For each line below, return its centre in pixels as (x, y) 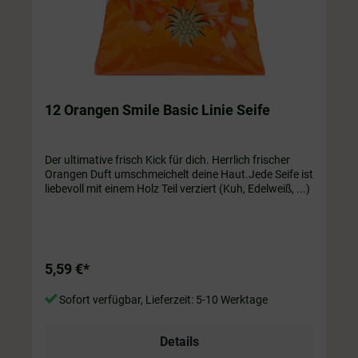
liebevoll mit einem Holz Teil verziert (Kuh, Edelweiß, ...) (179, 188)
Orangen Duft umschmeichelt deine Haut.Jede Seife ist (179, 174)
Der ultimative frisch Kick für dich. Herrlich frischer (167, 159)
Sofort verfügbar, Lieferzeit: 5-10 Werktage (162, 299)
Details (179, 341)
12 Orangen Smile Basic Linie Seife (217, 109)
